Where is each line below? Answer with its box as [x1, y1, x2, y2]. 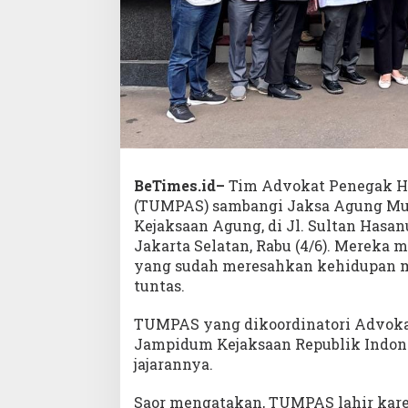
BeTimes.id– [134, 176, 225, 196]
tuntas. [134, 276, 185, 296]
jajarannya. [134, 354, 213, 374]
